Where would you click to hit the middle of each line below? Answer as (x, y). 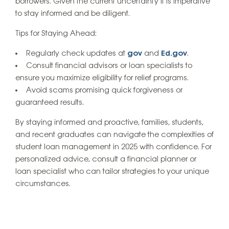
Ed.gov (174, 53)
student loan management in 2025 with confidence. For (113, 147)
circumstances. (43, 184)
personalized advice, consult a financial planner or (106, 159)
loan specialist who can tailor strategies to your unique (112, 171)
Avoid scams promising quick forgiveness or (104, 90)
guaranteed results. (50, 102)
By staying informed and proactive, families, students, (109, 122)
